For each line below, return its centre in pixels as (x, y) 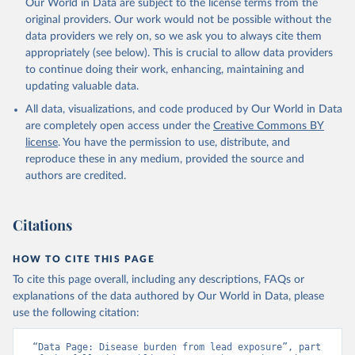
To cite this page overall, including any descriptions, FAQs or (158, 280)
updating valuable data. (82, 87)
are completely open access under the (118, 126)
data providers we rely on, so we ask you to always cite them (174, 37)
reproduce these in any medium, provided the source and (165, 160)
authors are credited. (76, 176)
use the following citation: (76, 313)
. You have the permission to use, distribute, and (174, 143)
